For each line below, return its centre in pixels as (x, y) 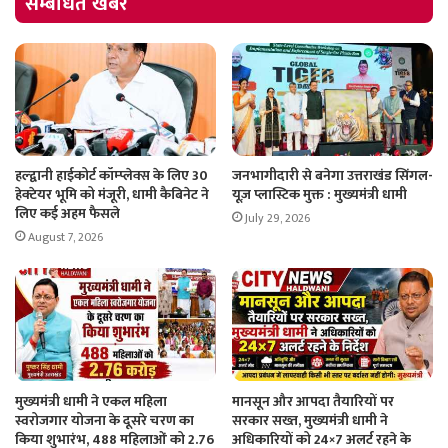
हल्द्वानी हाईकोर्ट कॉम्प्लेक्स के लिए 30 (111, 176)
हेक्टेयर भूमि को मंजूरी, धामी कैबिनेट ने (112, 195)
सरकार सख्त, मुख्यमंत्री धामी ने (310, 420)
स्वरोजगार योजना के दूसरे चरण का (104, 420)
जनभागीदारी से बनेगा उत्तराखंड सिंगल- (332, 176)
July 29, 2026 (277, 218)
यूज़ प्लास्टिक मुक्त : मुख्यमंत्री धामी (319, 195)
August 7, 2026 (65, 237)
